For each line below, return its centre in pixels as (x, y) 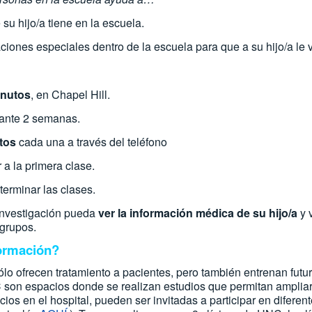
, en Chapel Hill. (70, 94)
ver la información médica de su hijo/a (198, 213)
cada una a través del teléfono (92, 142)
